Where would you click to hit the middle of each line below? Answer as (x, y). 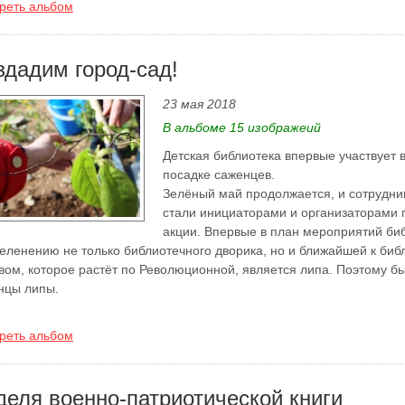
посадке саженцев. (219, 174)
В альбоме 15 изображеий (242, 127)
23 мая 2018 (199, 104)
